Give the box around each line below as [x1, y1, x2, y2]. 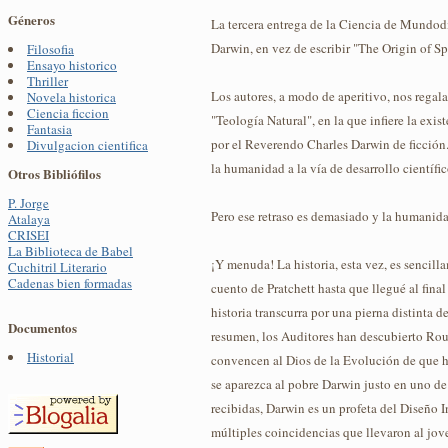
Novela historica [27, 88, 116, 107]
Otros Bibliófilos [8, 164, 101, 184]
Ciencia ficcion [27, 104, 109, 123]
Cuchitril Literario [8, 258, 107, 277]
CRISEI [8, 226, 49, 245]
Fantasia [27, 120, 72, 139]
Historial [27, 348, 74, 367]
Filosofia [27, 40, 74, 59]
